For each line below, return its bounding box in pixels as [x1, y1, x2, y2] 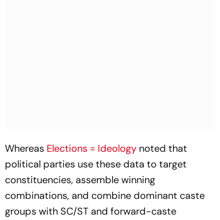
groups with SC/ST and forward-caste [5, 205, 176, 218]
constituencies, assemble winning [5, 173, 155, 186]
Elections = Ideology [47, 142, 137, 155]
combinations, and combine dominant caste [5, 189, 205, 202]
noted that [137, 142, 187, 155]
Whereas [5, 142, 44, 155]
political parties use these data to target [5, 158, 187, 170]
